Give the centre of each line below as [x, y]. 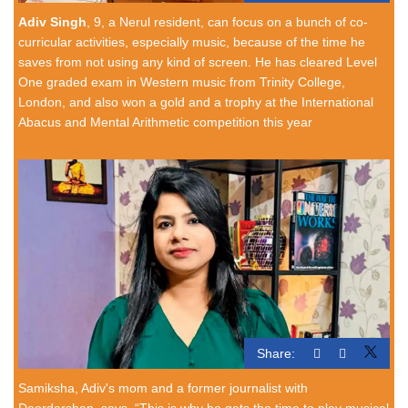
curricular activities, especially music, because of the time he [192, 42]
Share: [276, 353]
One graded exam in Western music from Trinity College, [182, 82]
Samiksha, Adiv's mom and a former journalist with [163, 388]
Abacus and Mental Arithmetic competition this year [165, 122]
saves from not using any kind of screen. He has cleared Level [198, 62]
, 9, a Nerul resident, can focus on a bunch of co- [227, 22]
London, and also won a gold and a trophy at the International [196, 102]
